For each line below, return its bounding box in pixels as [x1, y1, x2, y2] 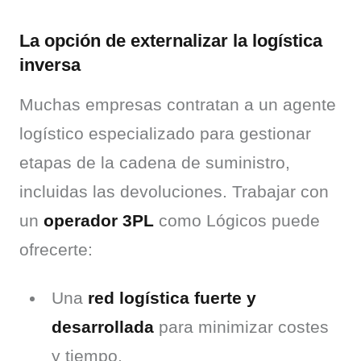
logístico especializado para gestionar [19, 123, 311, 143]
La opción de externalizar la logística [19, 30, 322, 51]
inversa [19, 54, 81, 75]
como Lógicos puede [154, 210, 320, 230]
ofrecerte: [19, 239, 93, 259]
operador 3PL [44, 210, 154, 230]
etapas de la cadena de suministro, [19, 152, 290, 172]
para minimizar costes [154, 317, 329, 336]
